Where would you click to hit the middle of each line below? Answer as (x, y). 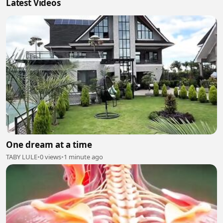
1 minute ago (83, 157)
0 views (51, 157)
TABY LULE (22, 157)
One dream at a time (49, 144)
